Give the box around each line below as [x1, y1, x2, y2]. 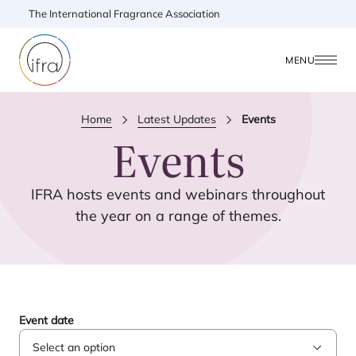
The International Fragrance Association [29, 7, 220, 20]
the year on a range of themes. [75, 207, 281, 225]
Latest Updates [137, 112, 216, 126]
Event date [19, 313, 74, 327]
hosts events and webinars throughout [63, 185, 325, 203]
